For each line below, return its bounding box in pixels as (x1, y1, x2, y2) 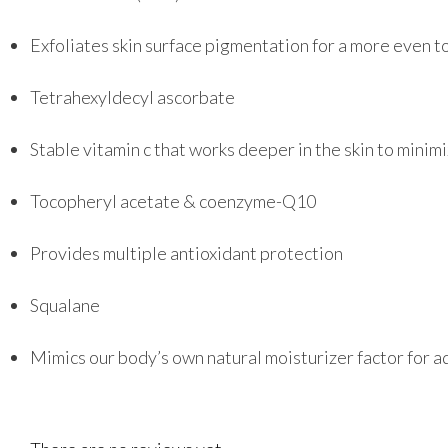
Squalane (30, 294, 100, 316)
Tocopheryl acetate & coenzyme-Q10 (30, 190, 316, 212)
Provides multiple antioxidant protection (30, 242, 343, 264)
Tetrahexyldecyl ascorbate (30, 86, 235, 108)
